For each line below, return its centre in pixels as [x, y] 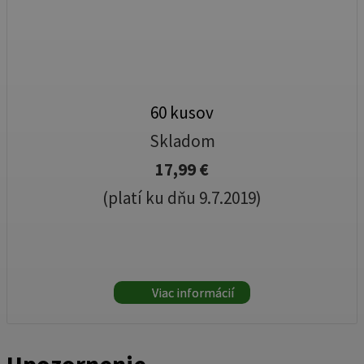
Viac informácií [192, 293]
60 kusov [182, 113]
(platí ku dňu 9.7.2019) [182, 198]
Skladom [182, 141]
